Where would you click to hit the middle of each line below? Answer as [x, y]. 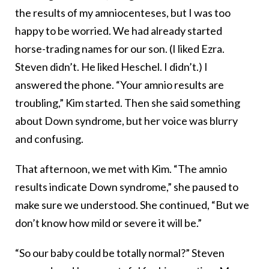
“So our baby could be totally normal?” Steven [120, 253]
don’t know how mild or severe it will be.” [108, 223]
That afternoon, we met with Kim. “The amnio [121, 169]
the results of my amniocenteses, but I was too [123, 13]
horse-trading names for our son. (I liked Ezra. [120, 49]
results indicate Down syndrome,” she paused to [127, 187]
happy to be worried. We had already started [119, 31]
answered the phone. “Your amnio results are [119, 85]
